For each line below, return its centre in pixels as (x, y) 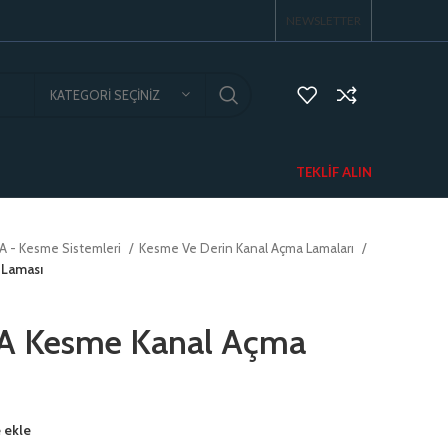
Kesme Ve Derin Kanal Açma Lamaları (248, 248)
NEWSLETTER (323, 20)
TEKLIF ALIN (334, 171)
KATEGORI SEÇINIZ (105, 94)
